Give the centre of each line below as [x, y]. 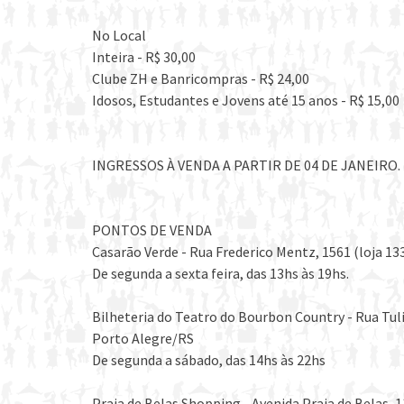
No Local [119, 36]
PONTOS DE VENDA [152, 230]
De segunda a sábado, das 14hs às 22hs [209, 360]
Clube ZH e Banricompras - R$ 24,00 [201, 79]
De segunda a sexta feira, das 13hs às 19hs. [220, 274]
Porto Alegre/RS [143, 339]
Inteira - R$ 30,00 [144, 57]
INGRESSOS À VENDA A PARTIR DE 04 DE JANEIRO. [246, 165]
